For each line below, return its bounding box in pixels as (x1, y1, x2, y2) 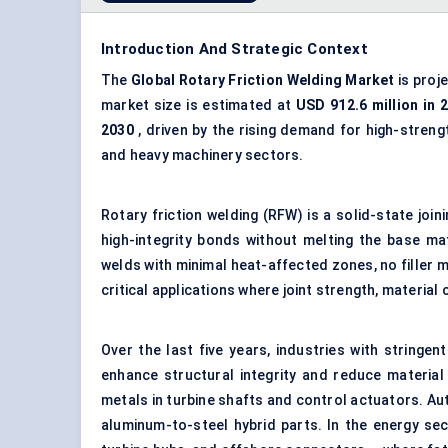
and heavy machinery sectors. (101, 147, 304, 164)
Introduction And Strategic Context (101, 40, 368, 59)
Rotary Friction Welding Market (178, 72, 395, 89)
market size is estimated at (101, 97, 296, 114)
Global (131, 72, 176, 89)
